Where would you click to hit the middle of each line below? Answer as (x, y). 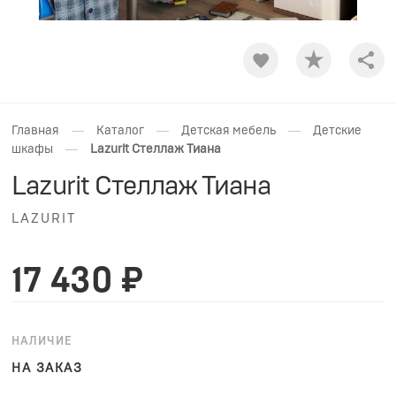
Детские (337, 131)
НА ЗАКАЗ (47, 368)
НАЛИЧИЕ (42, 342)
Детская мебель (228, 131)
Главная (35, 131)
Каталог (120, 131)
